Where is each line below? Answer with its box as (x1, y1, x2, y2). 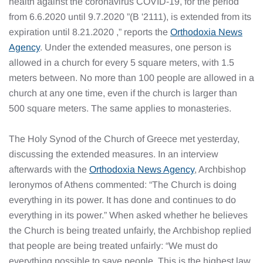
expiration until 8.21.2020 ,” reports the (9, 27, 170, 37)
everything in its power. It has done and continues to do (9, 195, 236, 205)
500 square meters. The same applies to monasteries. (9, 103, 231, 113)
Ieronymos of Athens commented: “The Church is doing (9, 180, 237, 190)
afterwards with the (9, 164, 89, 174)
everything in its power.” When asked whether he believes (9, 210, 248, 220)
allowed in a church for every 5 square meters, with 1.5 (9, 58, 234, 68)
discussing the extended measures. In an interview (9, 149, 218, 159)
